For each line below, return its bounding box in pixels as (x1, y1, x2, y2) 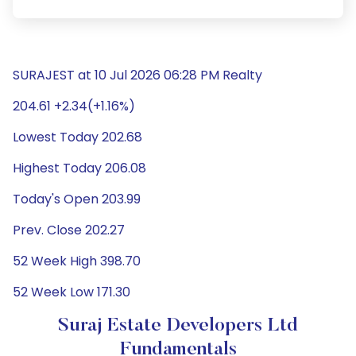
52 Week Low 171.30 (13, 283, 130, 301)
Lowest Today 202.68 (13, 128, 142, 146)
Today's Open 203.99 (13, 190, 141, 208)
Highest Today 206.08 (13, 159, 146, 177)
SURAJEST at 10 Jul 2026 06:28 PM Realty (13, 66, 262, 84)
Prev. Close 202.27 (13, 221, 125, 239)
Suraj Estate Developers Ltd (58, 316, 298, 335)
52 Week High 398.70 (13, 252, 141, 270)
